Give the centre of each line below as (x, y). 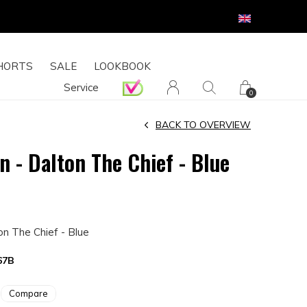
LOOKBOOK (122, 66)
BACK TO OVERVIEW (203, 125)
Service (81, 87)
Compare (28, 293)
